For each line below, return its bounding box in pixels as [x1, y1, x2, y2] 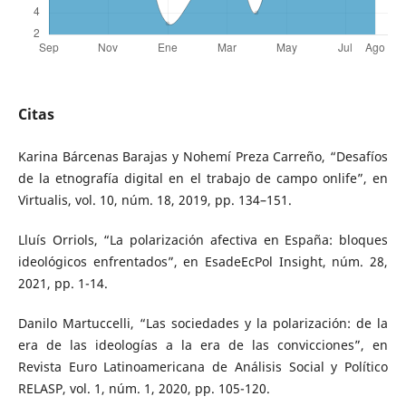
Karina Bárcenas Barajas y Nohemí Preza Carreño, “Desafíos [17, 148, 389, 166]
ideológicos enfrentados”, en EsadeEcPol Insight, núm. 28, [17, 253, 389, 271]
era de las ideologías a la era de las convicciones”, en [17, 336, 389, 354]
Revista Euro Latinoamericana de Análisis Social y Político [17, 358, 389, 376]
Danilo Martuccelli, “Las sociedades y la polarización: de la [17, 314, 389, 333]
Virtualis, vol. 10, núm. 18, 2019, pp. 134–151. [17, 191, 292, 209]
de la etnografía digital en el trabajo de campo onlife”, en [17, 169, 389, 188]
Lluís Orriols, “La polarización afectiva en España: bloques [17, 231, 389, 249]
